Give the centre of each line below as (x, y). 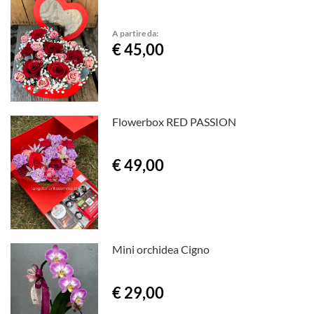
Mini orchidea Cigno (161, 250)
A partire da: (136, 33)
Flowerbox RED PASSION (175, 122)
